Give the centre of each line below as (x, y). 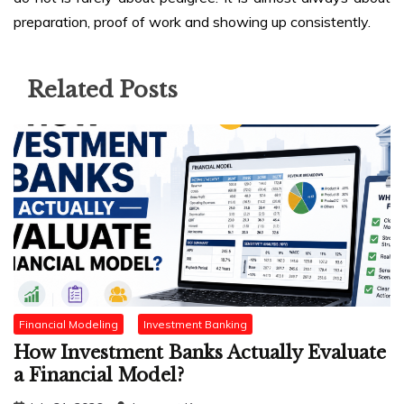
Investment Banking (195, 324)
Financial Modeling (69, 324)
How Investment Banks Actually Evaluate (200, 353)
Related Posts (102, 89)
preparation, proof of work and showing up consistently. (192, 21)
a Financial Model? (99, 376)
